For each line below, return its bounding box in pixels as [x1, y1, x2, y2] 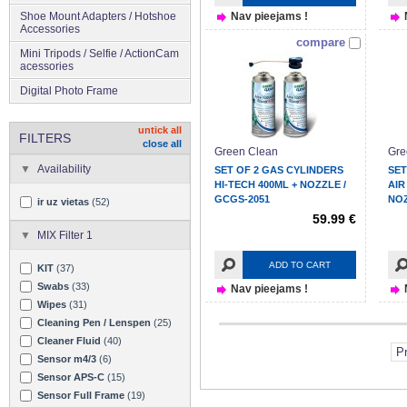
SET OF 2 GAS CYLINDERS [214, 164, 343, 175]
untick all [138, 124, 182, 135]
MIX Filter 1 [37, 228, 93, 242]
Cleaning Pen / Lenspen [37, 316, 151, 328]
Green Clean [214, 144, 278, 158]
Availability [37, 162, 91, 175]
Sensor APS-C [37, 371, 104, 382]
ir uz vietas [37, 195, 89, 207]
